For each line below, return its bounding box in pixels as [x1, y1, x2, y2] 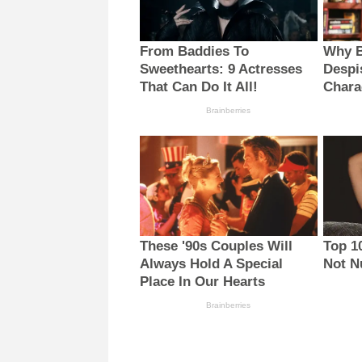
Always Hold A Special [140, 255, 284, 271]
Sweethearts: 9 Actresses [140, 61, 303, 77]
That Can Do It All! [140, 78, 259, 95]
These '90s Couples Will [140, 238, 293, 254]
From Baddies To [140, 43, 250, 59]
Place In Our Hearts [140, 273, 266, 289]
